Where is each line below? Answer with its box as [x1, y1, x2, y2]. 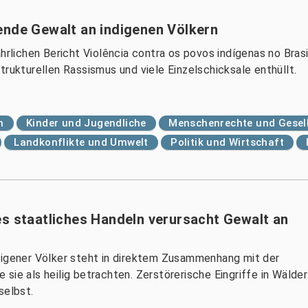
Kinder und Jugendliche [26, 117, 146, 129]
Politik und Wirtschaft [170, 136, 285, 148]
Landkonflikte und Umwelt [14, 136, 148, 148]
